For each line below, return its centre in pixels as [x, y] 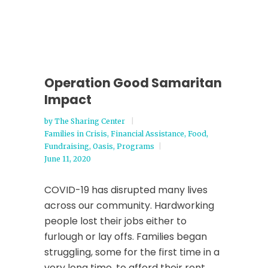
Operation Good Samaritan [133, 83]
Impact [68, 100]
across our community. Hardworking [129, 205]
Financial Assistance [147, 134]
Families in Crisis [76, 134]
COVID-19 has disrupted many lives [126, 190]
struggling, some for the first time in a [132, 252]
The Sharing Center [91, 121]
